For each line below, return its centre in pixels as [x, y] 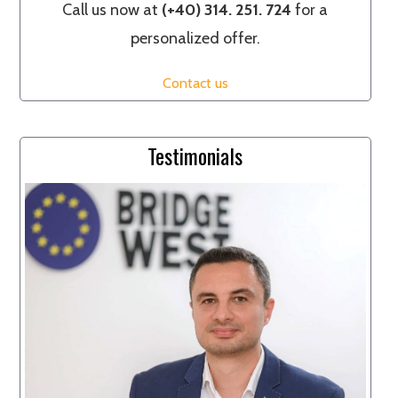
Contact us [195, 83]
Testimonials [195, 155]
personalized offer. [195, 38]
